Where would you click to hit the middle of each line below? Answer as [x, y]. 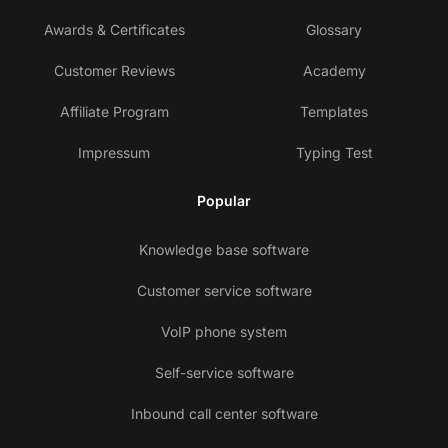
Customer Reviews [114, 71]
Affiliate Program [114, 112]
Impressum [114, 153]
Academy [334, 71]
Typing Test [334, 153]
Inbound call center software [224, 414]
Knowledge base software [224, 250]
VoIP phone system [224, 332]
